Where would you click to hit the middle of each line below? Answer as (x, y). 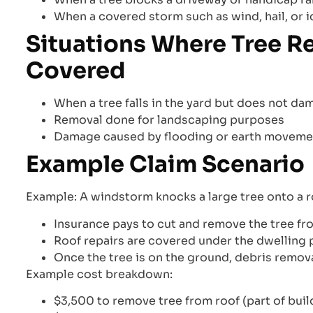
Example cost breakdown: (99, 274)
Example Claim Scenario (165, 165)
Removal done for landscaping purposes (169, 120)
